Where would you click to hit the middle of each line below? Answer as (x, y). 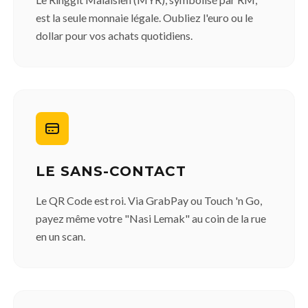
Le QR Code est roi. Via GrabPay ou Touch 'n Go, (149, 200)
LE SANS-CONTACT (111, 171)
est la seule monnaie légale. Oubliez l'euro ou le (145, 17)
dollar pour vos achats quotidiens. (114, 35)
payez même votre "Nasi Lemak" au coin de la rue (151, 218)
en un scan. (61, 236)
